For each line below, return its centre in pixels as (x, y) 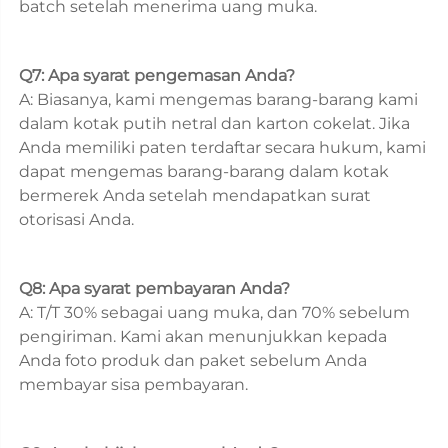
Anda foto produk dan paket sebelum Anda (193, 360)
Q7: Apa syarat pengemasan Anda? (159, 75)
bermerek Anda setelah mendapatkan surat (195, 195)
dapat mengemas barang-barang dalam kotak (204, 171)
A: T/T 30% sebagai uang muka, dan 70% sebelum (214, 312)
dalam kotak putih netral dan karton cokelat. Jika (214, 123)
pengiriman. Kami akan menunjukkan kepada (203, 336)
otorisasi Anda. (78, 219)
